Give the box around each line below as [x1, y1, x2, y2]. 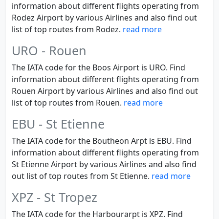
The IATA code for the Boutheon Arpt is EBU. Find [12, 135, 192, 146]
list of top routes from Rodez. [12, 24, 123, 35]
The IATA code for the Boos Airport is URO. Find [12, 62, 185, 73]
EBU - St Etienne [12, 115, 105, 132]
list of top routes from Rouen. [12, 97, 124, 108]
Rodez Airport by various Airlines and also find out [12, 12, 197, 23]
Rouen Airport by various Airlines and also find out [12, 86, 198, 96]
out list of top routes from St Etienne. [12, 171, 152, 181]
